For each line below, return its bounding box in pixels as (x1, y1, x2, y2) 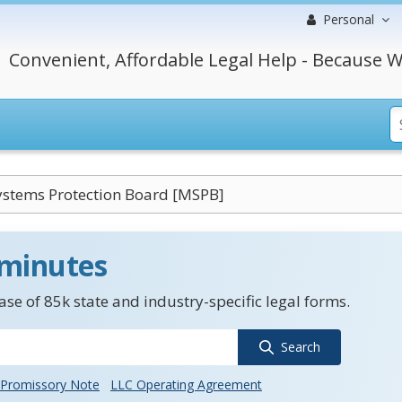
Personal (323, 11, 374, 28)
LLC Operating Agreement (110, 376, 262, 393)
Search (280, 338, 320, 355)
